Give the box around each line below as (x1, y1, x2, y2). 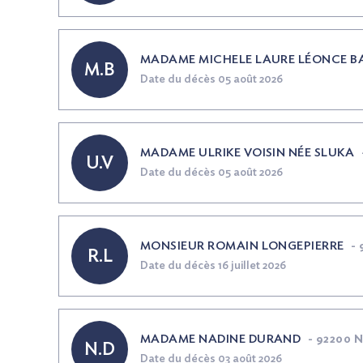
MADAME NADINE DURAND (140, 333, 301, 345)
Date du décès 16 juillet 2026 (140, 260, 286, 271)
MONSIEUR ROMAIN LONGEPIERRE (140, 240, 344, 252)
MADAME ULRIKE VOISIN (140, 147, 288, 159)
